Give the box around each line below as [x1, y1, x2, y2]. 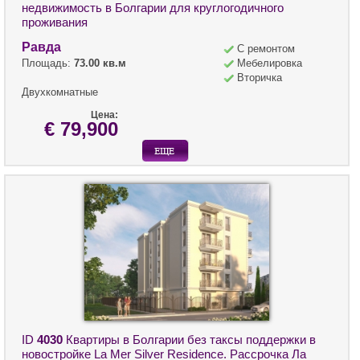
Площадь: [22, 56, 74, 69]
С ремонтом [237, 42, 295, 55]
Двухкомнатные [22, 85, 98, 98]
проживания [22, 14, 88, 29]
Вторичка [237, 71, 282, 84]
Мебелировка [237, 56, 302, 69]
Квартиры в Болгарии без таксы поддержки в [63, 332, 316, 346]
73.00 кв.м [74, 56, 126, 69]
